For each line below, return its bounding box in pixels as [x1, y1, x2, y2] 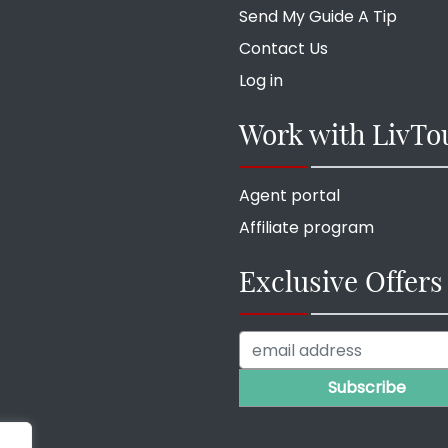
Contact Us [239, 37, 328, 61]
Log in [239, 69, 283, 93]
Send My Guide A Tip [239, 5, 397, 29]
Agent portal [239, 184, 340, 208]
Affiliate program [239, 216, 374, 240]
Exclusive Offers [239, 262, 443, 300]
